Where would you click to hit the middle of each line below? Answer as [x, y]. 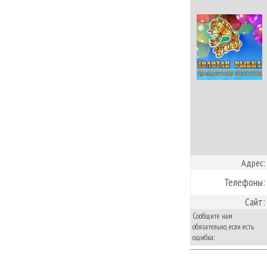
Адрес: [253, 162]
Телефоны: [245, 182]
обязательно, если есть [223, 226]
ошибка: [204, 237]
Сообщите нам [212, 216]
